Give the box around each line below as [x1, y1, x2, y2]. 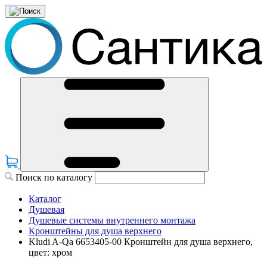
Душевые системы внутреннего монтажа [29, 215, 195, 226]
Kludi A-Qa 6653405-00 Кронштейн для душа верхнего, [29, 237, 253, 247]
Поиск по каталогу [13, 172, 95, 183]
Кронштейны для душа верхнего [29, 226, 162, 237]
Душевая [29, 204, 64, 215]
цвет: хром [29, 247, 72, 258]
